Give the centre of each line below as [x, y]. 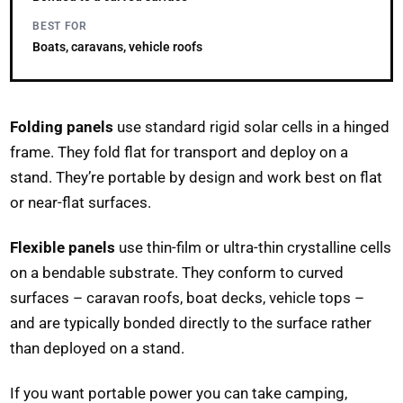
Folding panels [62, 127]
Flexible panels [63, 248]
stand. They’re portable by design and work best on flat [197, 178]
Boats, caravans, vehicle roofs [118, 48]
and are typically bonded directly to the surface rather [191, 323]
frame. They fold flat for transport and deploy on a [179, 152]
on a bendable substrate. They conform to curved [177, 273]
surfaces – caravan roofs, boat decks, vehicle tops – [188, 298]
